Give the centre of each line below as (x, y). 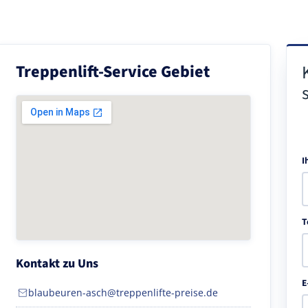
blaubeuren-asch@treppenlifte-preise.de (123, 292)
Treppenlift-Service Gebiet (113, 71)
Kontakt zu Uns (57, 263)
